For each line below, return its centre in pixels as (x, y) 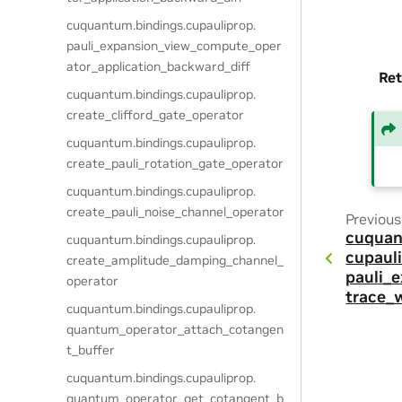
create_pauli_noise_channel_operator (176, 212)
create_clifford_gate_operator (156, 115)
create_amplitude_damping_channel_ (175, 260)
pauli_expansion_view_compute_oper (175, 46)
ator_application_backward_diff (159, 66)
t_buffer (91, 350)
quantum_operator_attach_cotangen (175, 329)
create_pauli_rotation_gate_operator (175, 163)
